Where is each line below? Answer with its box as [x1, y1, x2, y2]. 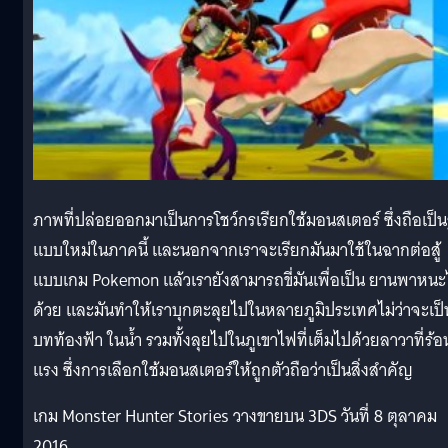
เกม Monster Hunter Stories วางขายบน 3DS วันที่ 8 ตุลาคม [33, 401, 437, 431]
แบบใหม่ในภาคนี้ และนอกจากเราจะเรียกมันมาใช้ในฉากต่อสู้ [33, 235, 441, 265]
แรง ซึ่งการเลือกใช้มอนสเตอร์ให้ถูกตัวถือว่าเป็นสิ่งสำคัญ [33, 355, 413, 385]
